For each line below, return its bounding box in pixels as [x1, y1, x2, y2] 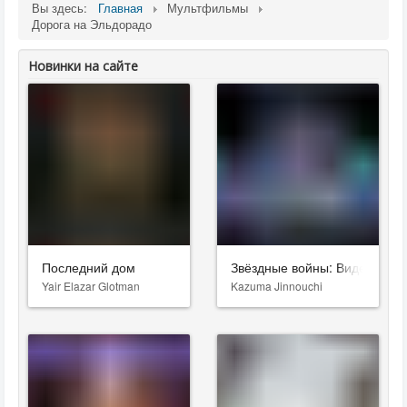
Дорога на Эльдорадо [32, 15, 152, 33]
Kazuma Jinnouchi [231, 278, 323, 293]
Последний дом [42, 258, 135, 276]
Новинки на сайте [28, 57, 138, 74]
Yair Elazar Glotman [42, 278, 140, 293]
